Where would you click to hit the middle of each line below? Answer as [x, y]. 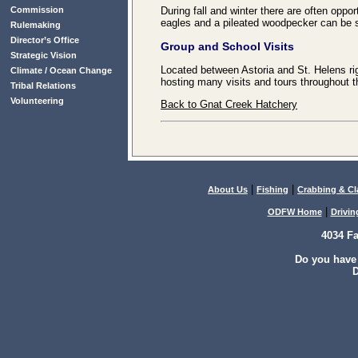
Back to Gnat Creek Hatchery [229, 104]
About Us [228, 189]
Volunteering [37, 101]
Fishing [272, 189]
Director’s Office [45, 40]
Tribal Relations [43, 86]
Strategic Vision [44, 55]
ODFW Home [294, 212]
